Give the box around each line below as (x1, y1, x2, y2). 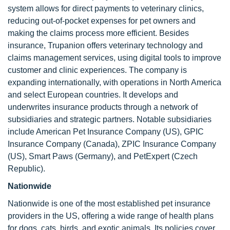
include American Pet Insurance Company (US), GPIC (8, 127, 204, 136)
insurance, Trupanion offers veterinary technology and (8, 41, 203, 50)
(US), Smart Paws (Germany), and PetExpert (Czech (8, 152, 198, 161)
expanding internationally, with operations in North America (8, 78, 221, 87)
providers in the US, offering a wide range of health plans (8, 212, 214, 220)
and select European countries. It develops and (8, 90, 178, 99)
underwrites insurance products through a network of (8, 103, 198, 111)
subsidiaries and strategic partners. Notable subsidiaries (8, 115, 212, 124)
